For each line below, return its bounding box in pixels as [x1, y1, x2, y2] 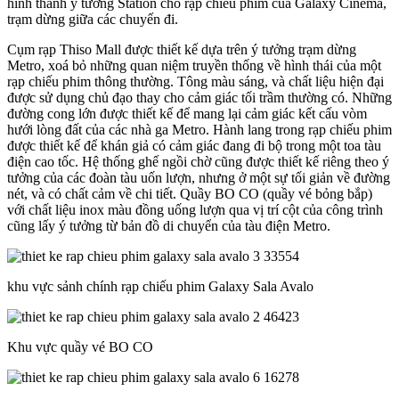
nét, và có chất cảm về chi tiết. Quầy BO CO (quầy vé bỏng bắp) [7, 186, 372, 202]
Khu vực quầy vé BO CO [7, 339, 153, 355]
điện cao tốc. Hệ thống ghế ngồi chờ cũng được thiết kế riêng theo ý [7, 154, 389, 170]
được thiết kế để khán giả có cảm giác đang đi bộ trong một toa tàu [7, 138, 381, 154]
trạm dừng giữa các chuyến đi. [7, 12, 178, 28]
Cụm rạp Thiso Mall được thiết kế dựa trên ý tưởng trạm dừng [7, 42, 356, 58]
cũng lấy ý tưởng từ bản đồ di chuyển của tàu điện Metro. [7, 218, 330, 234]
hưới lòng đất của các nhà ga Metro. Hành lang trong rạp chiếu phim [7, 122, 392, 138]
